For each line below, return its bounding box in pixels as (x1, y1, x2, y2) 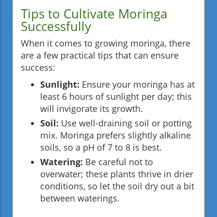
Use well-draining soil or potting (59, 117, 192, 129)
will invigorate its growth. (40, 102, 143, 114)
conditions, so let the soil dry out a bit (40, 180, 194, 192)
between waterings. (40, 192, 120, 204)
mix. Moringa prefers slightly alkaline (40, 129, 191, 141)
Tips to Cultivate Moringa (21, 4, 167, 22)
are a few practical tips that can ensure (21, 49, 179, 61)
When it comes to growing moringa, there (21, 37, 190, 49)
